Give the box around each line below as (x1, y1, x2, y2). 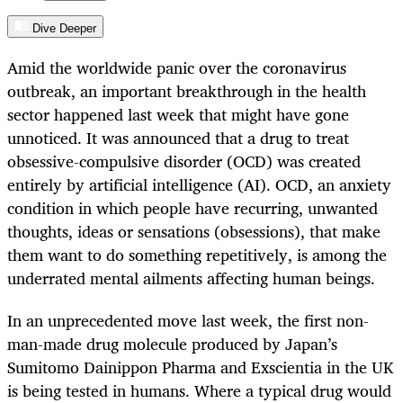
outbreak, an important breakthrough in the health (7, 77, 366, 105)
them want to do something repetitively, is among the (7, 241, 387, 269)
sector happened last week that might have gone (7, 101, 349, 129)
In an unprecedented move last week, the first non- (7, 306, 369, 334)
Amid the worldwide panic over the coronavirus (7, 54, 346, 82)
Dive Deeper (32, 22, 96, 36)
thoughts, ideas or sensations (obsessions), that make (7, 218, 381, 246)
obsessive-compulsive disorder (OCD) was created (7, 148, 361, 175)
